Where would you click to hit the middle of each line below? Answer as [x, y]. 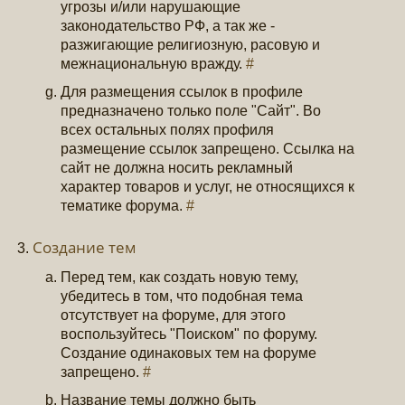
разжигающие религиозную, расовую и [191, 44]
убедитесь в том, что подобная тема [182, 297]
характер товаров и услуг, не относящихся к [208, 186]
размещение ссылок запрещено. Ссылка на [208, 148]
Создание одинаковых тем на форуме [189, 353]
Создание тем [85, 247]
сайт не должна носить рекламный [177, 167]
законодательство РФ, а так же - [168, 25]
